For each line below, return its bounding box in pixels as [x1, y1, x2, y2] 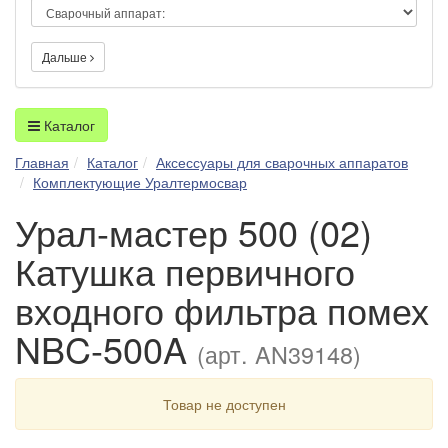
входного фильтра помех [15, 283, 429, 335]
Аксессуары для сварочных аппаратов [156, 151, 408, 172]
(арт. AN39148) [197, 336, 361, 371]
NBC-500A [15, 322, 197, 374]
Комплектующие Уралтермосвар [33, 171, 247, 192]
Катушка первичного [15, 244, 355, 296]
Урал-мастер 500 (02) [15, 205, 372, 257]
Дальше [42, 47, 90, 65]
